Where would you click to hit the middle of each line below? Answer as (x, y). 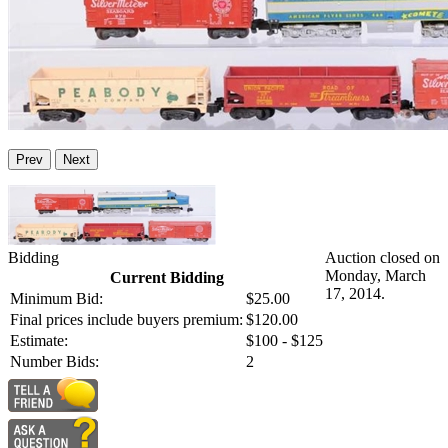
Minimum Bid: (56, 299)
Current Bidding (166, 278)
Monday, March (375, 276)
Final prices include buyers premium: (126, 320)
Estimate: (39, 341)
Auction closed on (382, 258)
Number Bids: (54, 362)
